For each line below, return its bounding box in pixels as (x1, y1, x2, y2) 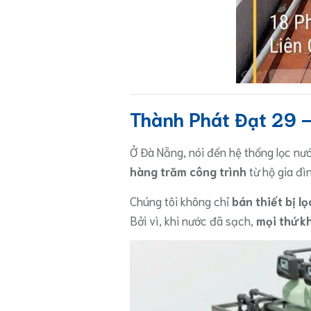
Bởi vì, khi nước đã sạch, (130, 212, 256, 228)
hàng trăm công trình (130, 162, 246, 178)
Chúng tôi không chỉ (130, 192, 232, 208)
